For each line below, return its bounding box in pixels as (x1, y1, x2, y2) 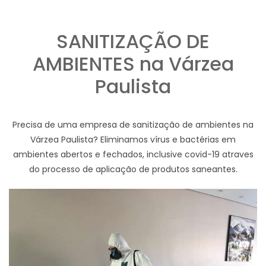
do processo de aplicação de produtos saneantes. (28, 163, 237, 176)
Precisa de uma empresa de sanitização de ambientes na (12, 119, 254, 131)
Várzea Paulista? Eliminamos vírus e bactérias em (30, 134, 236, 146)
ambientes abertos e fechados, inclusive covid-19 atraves (12, 148, 254, 161)
